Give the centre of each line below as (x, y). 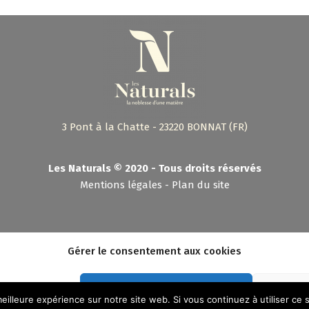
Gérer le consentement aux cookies (154, 251)
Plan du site (200, 185)
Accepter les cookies (166, 288)
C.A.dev (124, 245)
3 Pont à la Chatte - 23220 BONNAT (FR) (154, 127)
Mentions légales (121, 185)
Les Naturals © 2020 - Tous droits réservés (154, 169)
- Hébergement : (260, 245)
